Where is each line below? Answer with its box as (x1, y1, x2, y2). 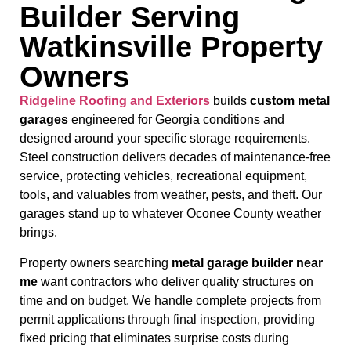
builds (210, 94, 250, 108)
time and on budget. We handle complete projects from (20, 293, 321, 307)
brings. (20, 226, 57, 240)
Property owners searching (20, 255, 172, 270)
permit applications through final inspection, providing (20, 312, 315, 326)
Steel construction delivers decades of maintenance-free (20, 150, 331, 165)
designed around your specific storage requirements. (20, 132, 310, 146)
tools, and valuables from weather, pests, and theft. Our (20, 188, 322, 202)
